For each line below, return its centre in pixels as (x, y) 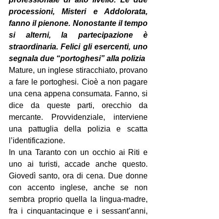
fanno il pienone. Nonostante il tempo (78, 23)
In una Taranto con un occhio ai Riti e (78, 152)
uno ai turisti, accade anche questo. (78, 164)
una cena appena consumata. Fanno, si (78, 94)
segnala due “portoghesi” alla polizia (77, 58)
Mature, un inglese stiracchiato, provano (78, 70)
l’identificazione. (37, 141)
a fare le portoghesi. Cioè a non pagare (78, 82)
